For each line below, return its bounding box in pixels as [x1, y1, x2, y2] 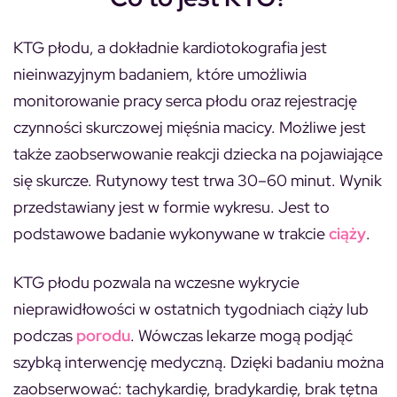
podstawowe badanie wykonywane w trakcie [13, 222, 329, 244]
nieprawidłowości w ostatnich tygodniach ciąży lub [13, 298, 369, 319]
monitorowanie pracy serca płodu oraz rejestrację [13, 90, 357, 111]
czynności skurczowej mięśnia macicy [13, 116, 271, 137]
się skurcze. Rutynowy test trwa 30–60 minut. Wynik [13, 169, 382, 191]
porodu [76, 324, 130, 346]
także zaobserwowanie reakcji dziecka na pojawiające [13, 143, 383, 164]
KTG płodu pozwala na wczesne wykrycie [13, 271, 300, 292]
